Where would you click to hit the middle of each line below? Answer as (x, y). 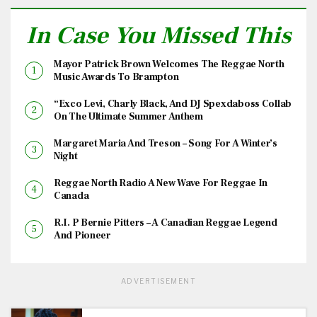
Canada (71, 196)
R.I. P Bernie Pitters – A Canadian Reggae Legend (166, 223)
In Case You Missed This (158, 35)
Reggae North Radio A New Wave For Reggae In (161, 183)
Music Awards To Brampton (116, 77)
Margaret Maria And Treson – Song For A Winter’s (166, 143)
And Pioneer (82, 235)
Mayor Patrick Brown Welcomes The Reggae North (169, 64)
